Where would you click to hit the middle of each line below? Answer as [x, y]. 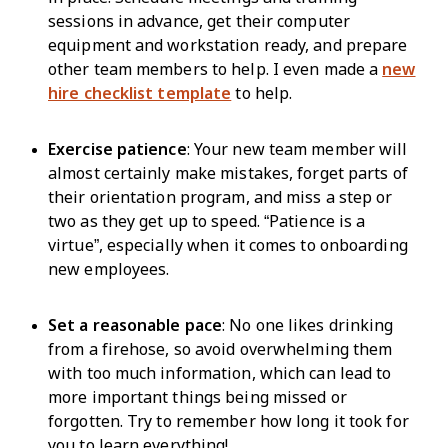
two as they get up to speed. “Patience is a [207, 221]
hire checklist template [140, 93]
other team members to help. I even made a [215, 69]
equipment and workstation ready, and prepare [228, 45]
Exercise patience [117, 149]
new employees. [109, 269]
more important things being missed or [197, 397]
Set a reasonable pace [135, 325]
